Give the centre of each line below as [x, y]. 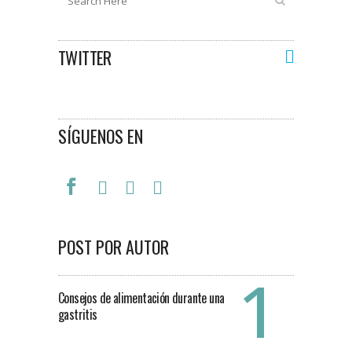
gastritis [78, 314]
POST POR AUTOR [114, 247]
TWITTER [88, 57]
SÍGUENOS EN [101, 136]
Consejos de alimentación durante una [141, 298]
